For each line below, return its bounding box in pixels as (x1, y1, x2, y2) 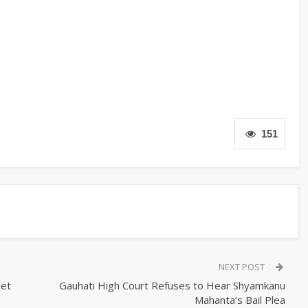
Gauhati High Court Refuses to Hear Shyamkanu (58, 278, 285, 292)
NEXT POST (219, 260, 267, 273)
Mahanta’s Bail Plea (194, 292, 285, 307)
